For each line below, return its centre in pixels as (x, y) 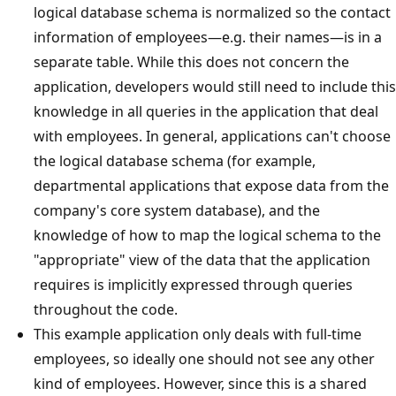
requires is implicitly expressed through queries (193, 285)
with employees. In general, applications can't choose (212, 137)
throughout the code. (106, 310)
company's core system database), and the (177, 211)
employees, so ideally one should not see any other (204, 359)
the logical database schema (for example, (175, 161)
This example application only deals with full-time (198, 335)
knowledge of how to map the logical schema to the (207, 236)
